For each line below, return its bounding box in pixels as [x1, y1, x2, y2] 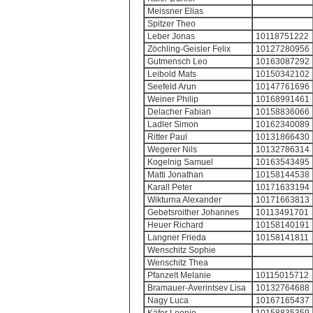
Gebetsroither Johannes [147, 208, 239, 217]
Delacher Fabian [147, 107, 211, 117]
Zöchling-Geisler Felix [147, 44, 231, 54]
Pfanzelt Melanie [147, 270, 211, 280]
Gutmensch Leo [147, 57, 208, 66]
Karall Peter [147, 182, 192, 192]
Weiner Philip [147, 94, 198, 104]
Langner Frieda [147, 233, 206, 242]
